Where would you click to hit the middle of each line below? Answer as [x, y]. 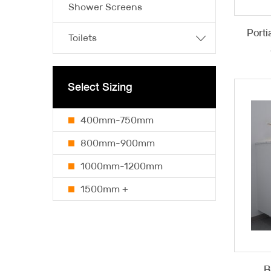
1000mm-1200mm [122, 166]
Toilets [83, 38]
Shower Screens [105, 7]
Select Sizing [100, 87]
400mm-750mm [117, 120]
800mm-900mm [118, 143]
